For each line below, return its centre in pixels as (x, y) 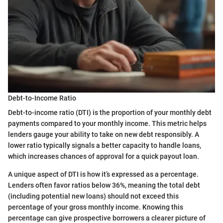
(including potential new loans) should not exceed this (93, 196)
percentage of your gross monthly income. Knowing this (96, 207)
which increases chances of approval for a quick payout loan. (104, 157)
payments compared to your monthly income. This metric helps (107, 124)
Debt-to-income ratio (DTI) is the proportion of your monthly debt (110, 113)
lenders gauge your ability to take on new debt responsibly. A (104, 135)
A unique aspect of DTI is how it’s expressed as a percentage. (103, 174)
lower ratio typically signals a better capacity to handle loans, (105, 146)
